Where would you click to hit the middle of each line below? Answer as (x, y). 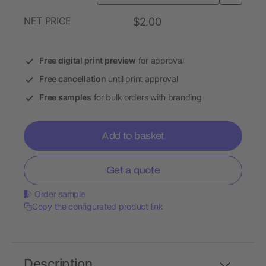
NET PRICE (48, 21)
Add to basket (133, 136)
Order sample (60, 194)
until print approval (142, 79)
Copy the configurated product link (98, 207)
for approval (160, 61)
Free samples (65, 97)
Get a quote (133, 170)
